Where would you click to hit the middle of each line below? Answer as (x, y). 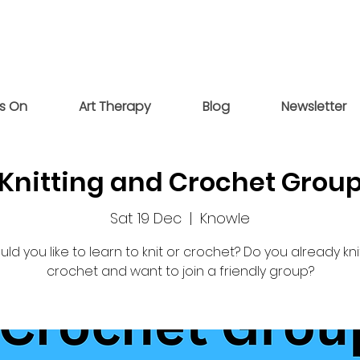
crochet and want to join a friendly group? (180, 272)
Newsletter (313, 107)
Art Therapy (115, 107)
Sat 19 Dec (146, 219)
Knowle (225, 219)
